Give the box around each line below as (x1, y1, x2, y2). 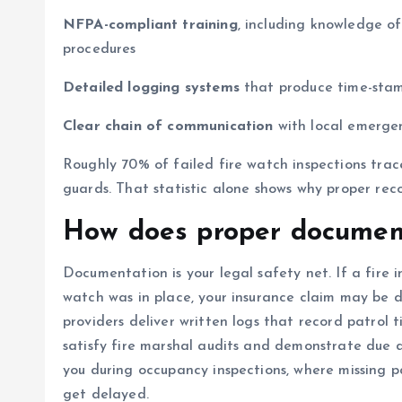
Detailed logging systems (63, 81, 240, 95)
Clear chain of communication (63, 119, 274, 134)
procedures (63, 42, 136, 57)
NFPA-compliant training (63, 18, 238, 32)
